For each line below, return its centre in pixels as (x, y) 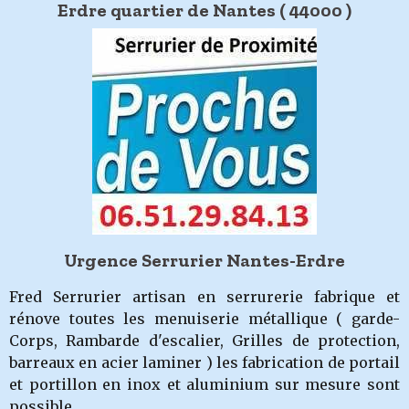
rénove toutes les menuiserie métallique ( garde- (204, 319)
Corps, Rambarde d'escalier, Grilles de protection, (204, 341)
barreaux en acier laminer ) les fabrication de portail (204, 362)
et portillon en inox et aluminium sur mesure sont (204, 384)
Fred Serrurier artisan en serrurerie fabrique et (204, 297)
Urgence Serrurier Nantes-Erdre (204, 260)
